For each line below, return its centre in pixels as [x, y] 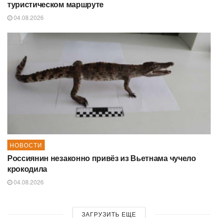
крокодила [27, 169]
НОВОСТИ [26, 145]
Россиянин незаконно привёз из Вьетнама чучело [102, 158]
